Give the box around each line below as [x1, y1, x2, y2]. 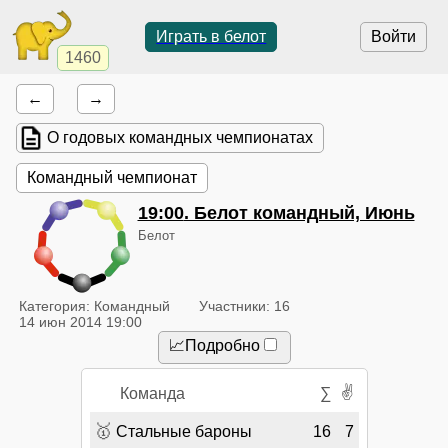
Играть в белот [156, 28, 267, 45]
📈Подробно [168, 336, 260, 354]
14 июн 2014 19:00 [19, 313, 143, 330]
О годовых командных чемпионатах [47, 129, 314, 147]
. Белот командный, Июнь [183, 203, 415, 224]
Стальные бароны [115, 422, 252, 440]
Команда [120, 384, 186, 402]
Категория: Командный [19, 297, 171, 314]
